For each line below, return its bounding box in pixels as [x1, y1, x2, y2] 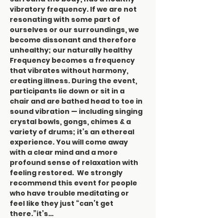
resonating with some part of [10, 15, 122, 24]
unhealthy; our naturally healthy [10, 45, 134, 55]
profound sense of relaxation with [10, 158, 140, 167]
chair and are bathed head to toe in [10, 96, 144, 106]
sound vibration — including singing [10, 107, 144, 116]
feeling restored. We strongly [10, 168, 124, 178]
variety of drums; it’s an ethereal [10, 127, 136, 137]
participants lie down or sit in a [10, 86, 126, 96]
